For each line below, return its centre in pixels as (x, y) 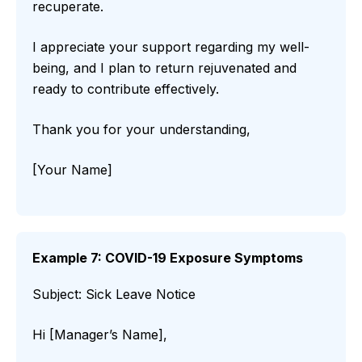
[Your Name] (72, 170)
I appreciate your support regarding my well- (171, 47)
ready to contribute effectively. (126, 89)
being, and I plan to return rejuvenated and (164, 68)
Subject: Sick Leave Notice (114, 295)
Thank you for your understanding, (141, 130)
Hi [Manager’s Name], (100, 335)
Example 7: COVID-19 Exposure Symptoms (168, 258)
